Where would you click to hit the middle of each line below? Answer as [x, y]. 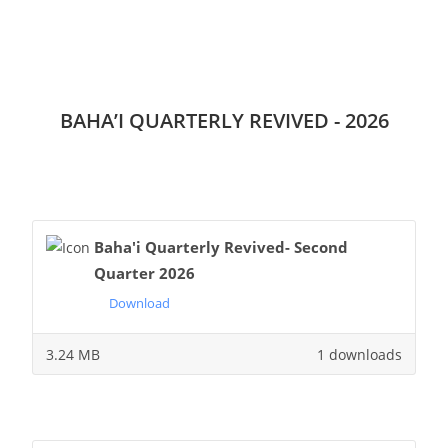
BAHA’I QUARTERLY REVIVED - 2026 [224, 120]
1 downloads [360, 354]
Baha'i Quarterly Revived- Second [220, 246]
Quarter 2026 [144, 272]
